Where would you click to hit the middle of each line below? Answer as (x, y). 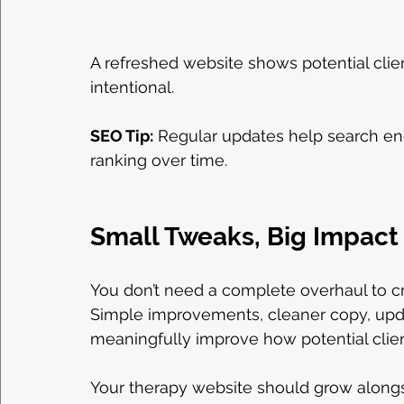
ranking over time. (159, 161)
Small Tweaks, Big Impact (244, 237)
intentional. (132, 87)
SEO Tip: (122, 136)
